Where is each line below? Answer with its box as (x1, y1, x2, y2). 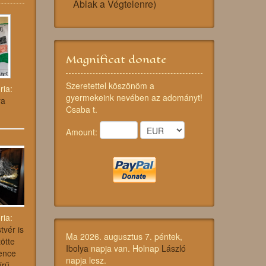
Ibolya (66, 242, 88, 255)
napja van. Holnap (88, 242, 161, 255)
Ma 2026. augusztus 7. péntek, (66, 230, 182, 243)
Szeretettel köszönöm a (66, 80, 154, 92)
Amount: (66, 125, 100, 138)
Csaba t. (66, 103, 97, 116)
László (161, 242, 186, 255)
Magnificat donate (66, 52, 166, 68)
